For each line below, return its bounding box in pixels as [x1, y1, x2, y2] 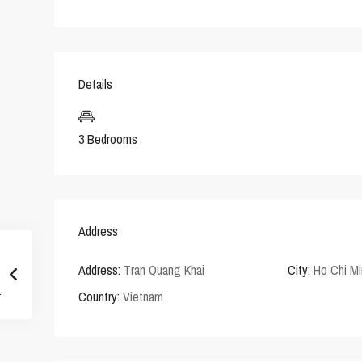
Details [78, 75, 112, 94]
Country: [78, 288, 120, 306]
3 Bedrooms [78, 130, 137, 149]
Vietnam [120, 288, 163, 306]
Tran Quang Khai [120, 261, 204, 280]
